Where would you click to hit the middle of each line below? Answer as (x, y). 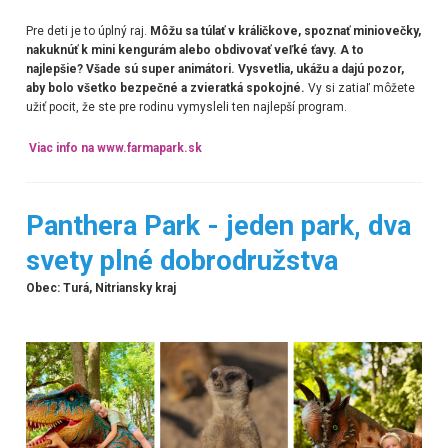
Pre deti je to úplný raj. (87, 31)
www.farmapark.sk (149, 148)
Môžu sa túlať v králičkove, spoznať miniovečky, (285, 31)
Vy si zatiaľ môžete (359, 88)
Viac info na (62, 148)
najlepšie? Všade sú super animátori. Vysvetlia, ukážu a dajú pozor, (214, 69)
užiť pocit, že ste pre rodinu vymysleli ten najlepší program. (186, 107)
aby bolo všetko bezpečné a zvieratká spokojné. (165, 88)
